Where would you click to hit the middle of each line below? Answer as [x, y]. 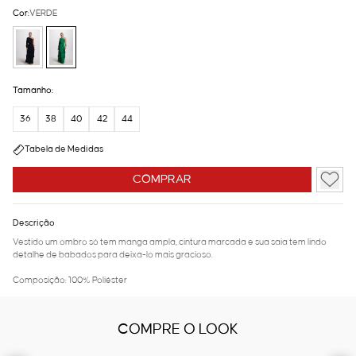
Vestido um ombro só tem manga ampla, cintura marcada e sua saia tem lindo [170, 243]
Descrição [34, 224]
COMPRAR [163, 180]
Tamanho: [33, 91]
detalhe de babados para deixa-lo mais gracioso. [113, 255]
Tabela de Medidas [64, 150]
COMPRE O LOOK [178, 330]
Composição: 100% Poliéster [70, 281]
